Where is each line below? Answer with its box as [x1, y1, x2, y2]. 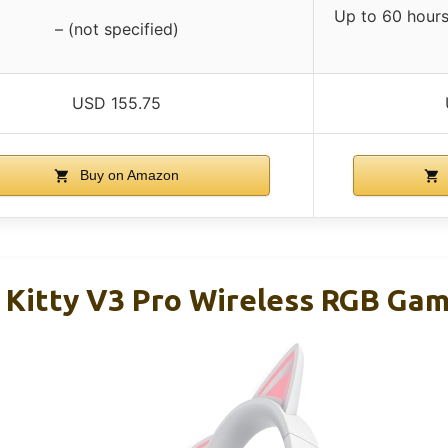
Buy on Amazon [76, 167, 179, 184]
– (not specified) [54, 19, 179, 40]
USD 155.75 [72, 93, 161, 114]
